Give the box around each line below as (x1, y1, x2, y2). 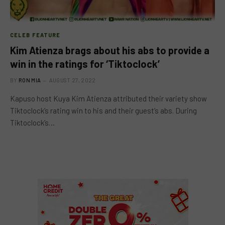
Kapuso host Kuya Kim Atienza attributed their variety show (10, 93, 207, 103)
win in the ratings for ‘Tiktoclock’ (10, 57, 160, 70)
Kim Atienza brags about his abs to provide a (10, 44, 209, 56)
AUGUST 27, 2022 (49, 76, 96, 83)
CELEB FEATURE (10, 31, 61, 38)
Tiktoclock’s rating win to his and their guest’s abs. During (10, 105, 197, 115)
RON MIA (19, 76, 41, 83)
